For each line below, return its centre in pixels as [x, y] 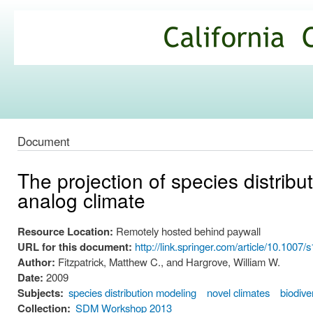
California [55, 32]
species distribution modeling [133, 293]
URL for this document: [76, 247]
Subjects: [41, 293]
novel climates [239, 293]
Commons [58, 67]
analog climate [81, 200]
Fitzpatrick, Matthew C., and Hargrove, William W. [169, 262]
